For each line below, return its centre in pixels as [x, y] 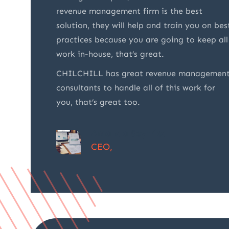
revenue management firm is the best [129, 11]
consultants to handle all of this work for [136, 88]
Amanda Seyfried [129, 134]
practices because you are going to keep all [142, 40]
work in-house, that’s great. [110, 54]
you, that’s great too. [98, 102]
